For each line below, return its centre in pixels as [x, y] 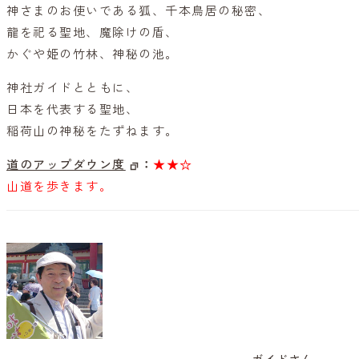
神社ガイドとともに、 [73, 88]
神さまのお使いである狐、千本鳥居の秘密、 [139, 11]
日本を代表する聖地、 [73, 109]
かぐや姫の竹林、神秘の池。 [93, 54]
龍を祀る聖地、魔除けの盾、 [93, 32]
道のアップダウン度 [66, 165]
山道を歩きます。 [59, 186]
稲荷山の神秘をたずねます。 [93, 131]
